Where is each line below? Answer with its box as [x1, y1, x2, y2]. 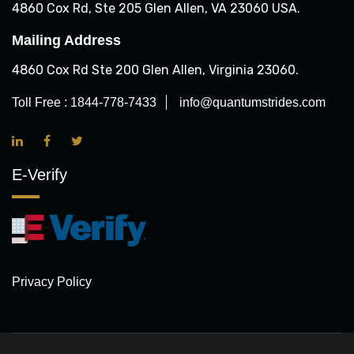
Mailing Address [12, 32, 121, 48]
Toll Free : [12, 96, 70, 109]
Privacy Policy [12, 275, 92, 289]
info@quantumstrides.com [179, 96, 326, 109]
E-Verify [12, 166, 67, 183]
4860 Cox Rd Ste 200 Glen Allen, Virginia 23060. [12, 62, 299, 77]
